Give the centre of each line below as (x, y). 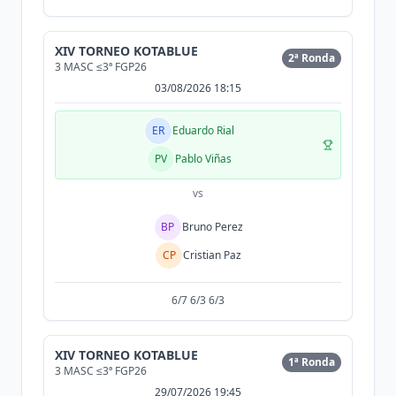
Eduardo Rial (203, 130)
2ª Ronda (312, 58)
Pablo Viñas (203, 159)
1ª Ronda (312, 362)
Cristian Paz (212, 255)
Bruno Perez (212, 227)
